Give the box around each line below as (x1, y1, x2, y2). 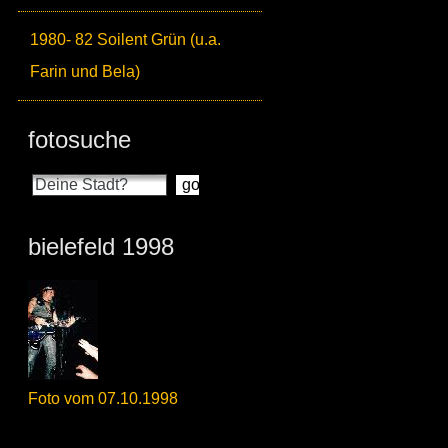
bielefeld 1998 (28, 233, 174, 260)
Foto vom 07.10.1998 (28, 390, 178, 407)
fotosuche (28, 126, 131, 153)
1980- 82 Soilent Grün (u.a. (30, 31, 221, 48)
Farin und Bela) (30, 63, 140, 80)
